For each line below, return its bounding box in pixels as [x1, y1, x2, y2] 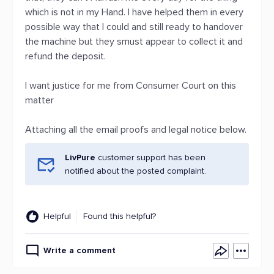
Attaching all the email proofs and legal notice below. [25, 124, 246, 136]
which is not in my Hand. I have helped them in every [25, 6, 243, 18]
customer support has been [95, 152, 206, 163]
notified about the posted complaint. [65, 166, 206, 176]
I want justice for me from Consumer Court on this [25, 80, 236, 92]
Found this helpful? [83, 211, 156, 221]
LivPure [65, 152, 95, 163]
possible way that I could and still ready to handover [25, 21, 243, 33]
